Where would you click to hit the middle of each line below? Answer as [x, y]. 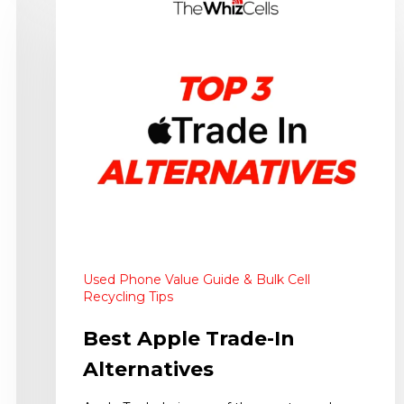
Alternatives [148, 370]
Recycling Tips [128, 297]
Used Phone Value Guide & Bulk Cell [197, 280]
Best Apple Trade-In [189, 339]
